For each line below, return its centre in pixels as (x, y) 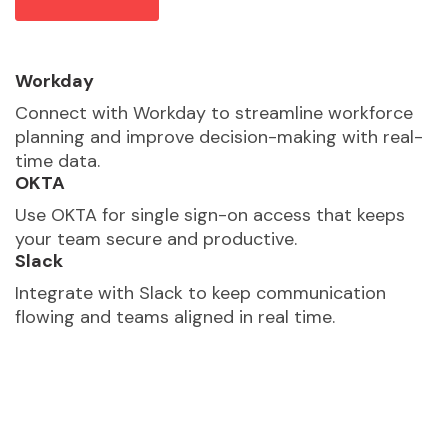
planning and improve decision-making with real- (219, 137)
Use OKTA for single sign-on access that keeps (210, 215)
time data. (57, 161)
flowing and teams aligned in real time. (175, 317)
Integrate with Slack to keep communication (200, 293)
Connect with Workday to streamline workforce (214, 113)
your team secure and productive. (156, 239)
